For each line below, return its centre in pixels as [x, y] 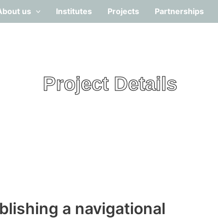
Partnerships [180, 11]
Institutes [74, 11]
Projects [124, 11]
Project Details [110, 84]
